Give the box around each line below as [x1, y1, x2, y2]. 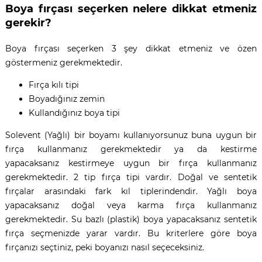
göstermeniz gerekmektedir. [5, 57, 125, 68]
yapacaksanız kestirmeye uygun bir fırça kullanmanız [5, 157, 257, 168]
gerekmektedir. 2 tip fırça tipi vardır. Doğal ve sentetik [5, 171, 257, 182]
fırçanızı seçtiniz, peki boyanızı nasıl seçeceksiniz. [5, 242, 206, 253]
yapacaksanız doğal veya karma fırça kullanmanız [5, 199, 257, 211]
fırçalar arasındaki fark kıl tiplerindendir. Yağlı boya [5, 185, 257, 196]
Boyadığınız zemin [28, 93, 105, 104]
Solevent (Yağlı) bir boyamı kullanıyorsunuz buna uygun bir [5, 129, 257, 140]
